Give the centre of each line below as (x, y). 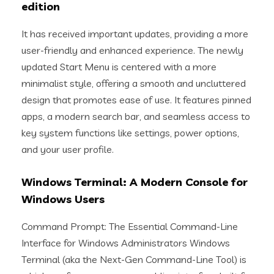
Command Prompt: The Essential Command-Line (130, 226)
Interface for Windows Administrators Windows (126, 243)
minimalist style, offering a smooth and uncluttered (134, 83)
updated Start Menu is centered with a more (119, 67)
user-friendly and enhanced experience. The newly (132, 50)
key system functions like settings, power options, (130, 133)
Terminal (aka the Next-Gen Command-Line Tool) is (134, 259)
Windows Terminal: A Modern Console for (135, 182)
